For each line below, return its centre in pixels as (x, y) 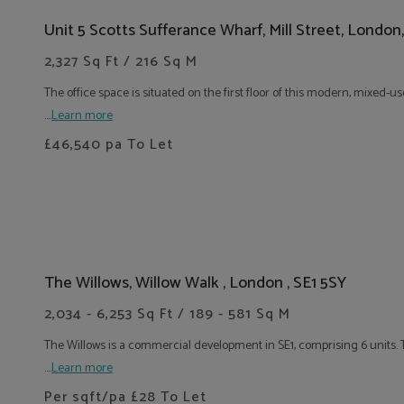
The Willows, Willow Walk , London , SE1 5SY (195, 283)
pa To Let (137, 145)
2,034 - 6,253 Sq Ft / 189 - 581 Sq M (167, 314)
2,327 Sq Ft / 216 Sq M (121, 62)
